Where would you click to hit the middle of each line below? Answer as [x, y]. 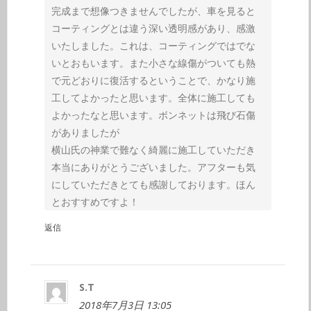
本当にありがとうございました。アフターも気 [153, 167]
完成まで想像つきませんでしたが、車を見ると [153, 11]
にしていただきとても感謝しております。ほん [153, 185]
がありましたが [85, 133]
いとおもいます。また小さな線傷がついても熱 [153, 63]
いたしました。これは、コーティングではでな [153, 46]
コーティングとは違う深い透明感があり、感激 [153, 28]
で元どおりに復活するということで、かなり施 [153, 81]
